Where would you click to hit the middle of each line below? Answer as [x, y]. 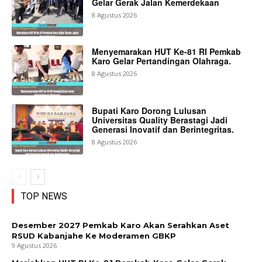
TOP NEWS [44, 196]
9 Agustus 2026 [34, 245]
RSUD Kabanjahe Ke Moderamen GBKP [94, 235]
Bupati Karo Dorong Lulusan [149, 110]
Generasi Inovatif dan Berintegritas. [163, 129]
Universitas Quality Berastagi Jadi [160, 120]
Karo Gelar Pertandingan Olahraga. [162, 61]
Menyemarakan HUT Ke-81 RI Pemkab [167, 52]
